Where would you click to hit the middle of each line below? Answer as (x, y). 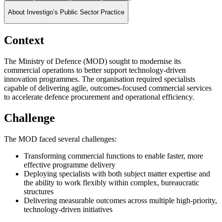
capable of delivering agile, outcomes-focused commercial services (108, 88)
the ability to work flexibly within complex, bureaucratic (111, 183)
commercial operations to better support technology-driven (95, 70)
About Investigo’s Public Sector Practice (66, 12)
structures (40, 192)
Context (24, 40)
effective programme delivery (71, 165)
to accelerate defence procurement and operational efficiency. (99, 97)
